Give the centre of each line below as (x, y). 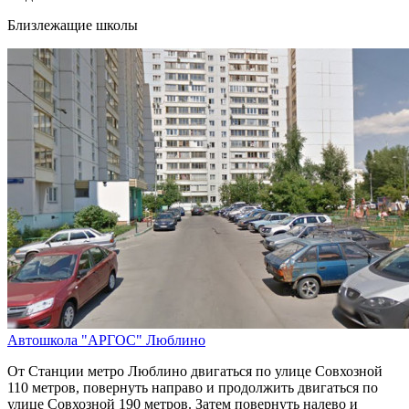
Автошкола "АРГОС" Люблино (106, 341)
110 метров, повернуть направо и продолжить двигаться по (193, 388)
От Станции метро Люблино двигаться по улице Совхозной (195, 372)
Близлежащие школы (73, 26)
